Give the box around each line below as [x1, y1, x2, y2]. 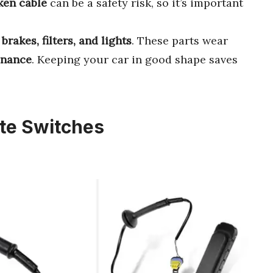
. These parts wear [132, 34, 228, 48]
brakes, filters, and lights [2, 34, 132, 48]
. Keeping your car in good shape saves [32, 52, 238, 66]
